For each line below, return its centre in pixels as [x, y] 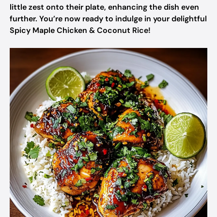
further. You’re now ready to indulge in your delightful [108, 19]
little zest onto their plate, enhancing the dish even [104, 7]
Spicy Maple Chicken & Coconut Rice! [80, 30]
